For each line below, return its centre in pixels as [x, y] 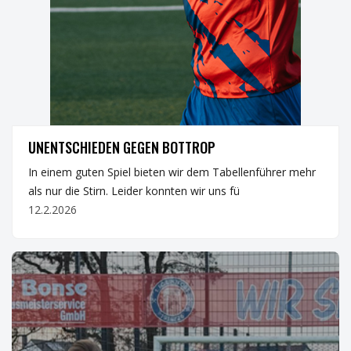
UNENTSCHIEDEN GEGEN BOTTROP [122, 147]
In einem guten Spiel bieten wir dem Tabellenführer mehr [172, 172]
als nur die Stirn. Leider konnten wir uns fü [134, 191]
